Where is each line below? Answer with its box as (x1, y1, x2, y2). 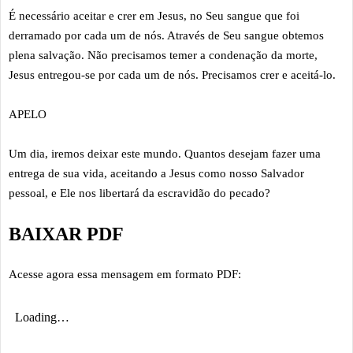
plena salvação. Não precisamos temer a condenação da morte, (9, 48, 318, 61)
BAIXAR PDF (9, 223, 124, 244)
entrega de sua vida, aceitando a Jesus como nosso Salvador (9, 166, 304, 180)
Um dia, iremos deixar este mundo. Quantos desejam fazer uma (9, 147, 321, 160)
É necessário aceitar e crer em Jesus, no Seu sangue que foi (9, 9, 299, 22)
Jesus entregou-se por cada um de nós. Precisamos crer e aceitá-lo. (9, 68, 336, 81)
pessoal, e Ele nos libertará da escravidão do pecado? (9, 186, 270, 199)
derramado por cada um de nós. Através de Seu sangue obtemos (9, 28, 324, 42)
